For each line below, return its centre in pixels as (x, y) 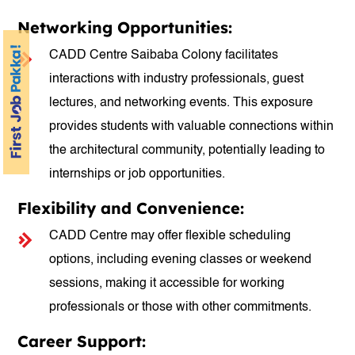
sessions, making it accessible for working (167, 284)
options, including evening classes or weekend (181, 260)
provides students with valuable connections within (192, 127)
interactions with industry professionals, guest (177, 79)
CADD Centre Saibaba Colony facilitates (164, 55)
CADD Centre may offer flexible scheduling (170, 236)
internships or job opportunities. (137, 174)
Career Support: (82, 341)
